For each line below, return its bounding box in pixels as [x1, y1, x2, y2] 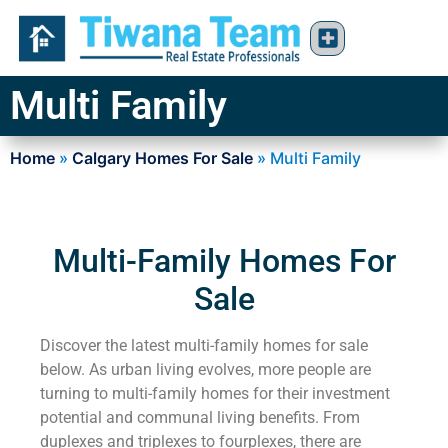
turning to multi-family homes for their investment [40, 384, 390, 404]
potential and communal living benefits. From [40, 408, 360, 428]
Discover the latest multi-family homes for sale [40, 336, 368, 356]
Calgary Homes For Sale [72, 148, 253, 168]
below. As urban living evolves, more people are [40, 360, 371, 380]
